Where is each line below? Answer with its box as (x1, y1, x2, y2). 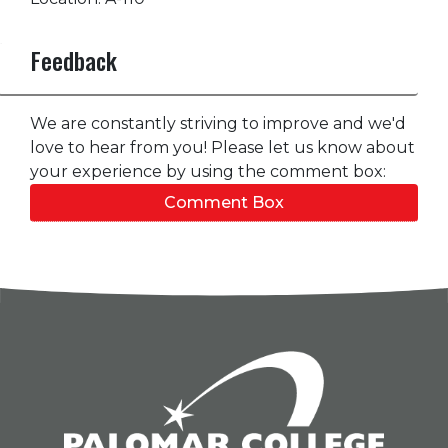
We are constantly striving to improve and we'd (30, 114, 406, 134)
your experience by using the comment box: (30, 162, 386, 182)
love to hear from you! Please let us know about (30, 138, 415, 158)
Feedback (31, 43, 117, 79)
